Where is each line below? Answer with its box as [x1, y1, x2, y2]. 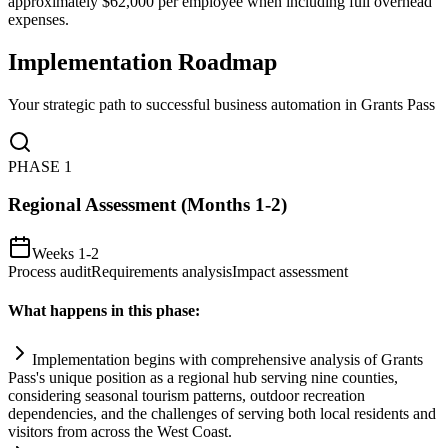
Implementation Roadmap [8, 48, 277, 75]
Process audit [8, 262, 91, 280]
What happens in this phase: [8, 302, 200, 320]
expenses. [8, 10, 69, 28]
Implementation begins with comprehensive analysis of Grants [32, 351, 423, 369]
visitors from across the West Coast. [8, 423, 232, 441]
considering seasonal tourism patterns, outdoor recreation [8, 387, 365, 405]
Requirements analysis [91, 262, 232, 280]
